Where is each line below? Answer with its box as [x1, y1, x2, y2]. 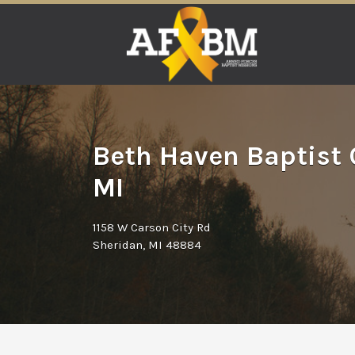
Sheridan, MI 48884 [93, 237, 201, 252]
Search [92, 11, 128, 25]
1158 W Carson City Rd [93, 219, 211, 235]
